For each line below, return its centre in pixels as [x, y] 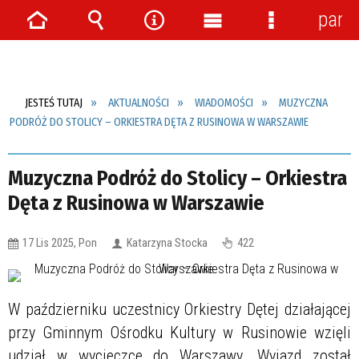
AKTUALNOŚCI [139, 103]
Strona [50, 44]
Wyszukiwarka [139, 44]
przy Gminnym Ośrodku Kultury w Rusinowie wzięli [179, 332]
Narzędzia [181, 44]
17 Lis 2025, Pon [60, 243]
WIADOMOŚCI [224, 103]
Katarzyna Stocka [167, 243]
